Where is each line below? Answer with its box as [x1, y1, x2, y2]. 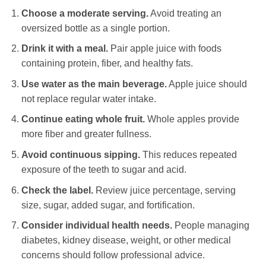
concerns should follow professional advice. [21, 250, 205, 261]
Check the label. [21, 185, 93, 195]
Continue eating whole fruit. [21, 114, 145, 125]
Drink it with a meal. [21, 43, 108, 54]
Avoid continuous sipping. [21, 150, 140, 160]
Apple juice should [166, 78, 247, 89]
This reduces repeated [140, 150, 237, 160]
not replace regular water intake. [21, 93, 156, 104]
